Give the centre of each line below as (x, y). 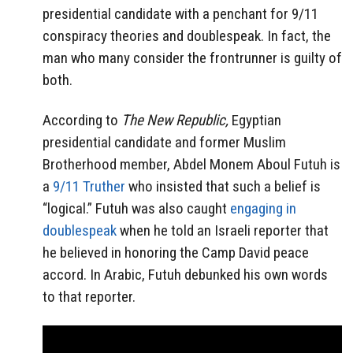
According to (82, 120)
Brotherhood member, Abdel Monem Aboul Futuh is (191, 164)
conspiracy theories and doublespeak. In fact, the (187, 35)
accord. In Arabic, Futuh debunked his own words (185, 274)
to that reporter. (89, 296)
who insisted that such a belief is (223, 186)
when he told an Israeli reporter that (223, 230)
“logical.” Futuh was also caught (136, 208)
